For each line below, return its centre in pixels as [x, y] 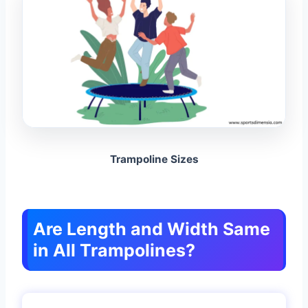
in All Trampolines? [114, 251]
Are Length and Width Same [152, 229]
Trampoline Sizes [154, 159]
